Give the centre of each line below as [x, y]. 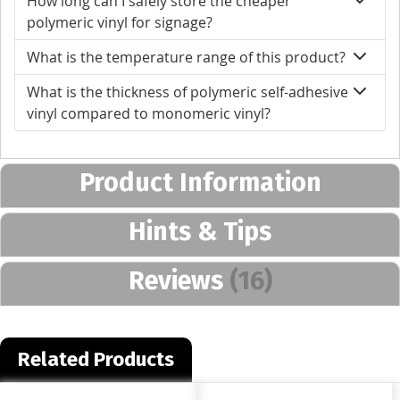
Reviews [179, 281]
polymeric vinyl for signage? [120, 23]
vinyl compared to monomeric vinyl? [149, 114]
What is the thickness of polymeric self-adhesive [187, 92]
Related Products [96, 360]
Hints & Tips [200, 232]
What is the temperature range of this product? [186, 58]
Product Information [200, 183]
